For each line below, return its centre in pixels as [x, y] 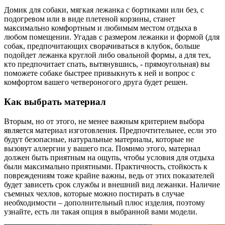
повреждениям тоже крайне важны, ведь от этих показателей [109, 175]
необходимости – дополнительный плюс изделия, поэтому [104, 202]
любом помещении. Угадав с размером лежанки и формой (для [112, 37]
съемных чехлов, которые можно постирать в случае [94, 193]
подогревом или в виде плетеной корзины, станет [90, 19]
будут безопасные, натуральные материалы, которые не [99, 139]
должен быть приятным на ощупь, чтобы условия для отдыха [109, 157]
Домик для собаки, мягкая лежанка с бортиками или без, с [104, 10]
